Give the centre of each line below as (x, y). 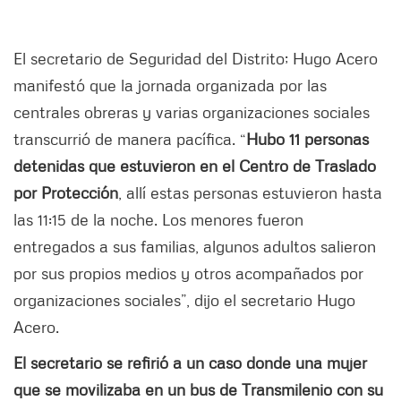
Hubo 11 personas (307, 139)
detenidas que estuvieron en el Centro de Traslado (195, 166)
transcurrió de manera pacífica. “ (130, 139)
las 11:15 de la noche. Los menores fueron (158, 220)
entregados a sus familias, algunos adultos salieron (195, 247)
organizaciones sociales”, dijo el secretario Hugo (184, 300)
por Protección (66, 193)
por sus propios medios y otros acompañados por (188, 273)
